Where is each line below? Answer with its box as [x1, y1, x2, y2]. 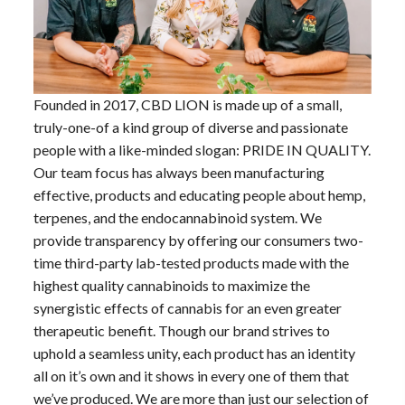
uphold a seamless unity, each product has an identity [33, 379, 355, 397]
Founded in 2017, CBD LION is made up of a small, [33, 130, 342, 148]
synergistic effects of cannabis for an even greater [33, 334, 342, 352]
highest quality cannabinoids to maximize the [33, 311, 310, 329]
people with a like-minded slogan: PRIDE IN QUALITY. [33, 175, 371, 193]
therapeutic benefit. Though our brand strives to [33, 356, 330, 374]
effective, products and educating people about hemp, [33, 221, 365, 239]
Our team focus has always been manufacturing [33, 198, 325, 216]
